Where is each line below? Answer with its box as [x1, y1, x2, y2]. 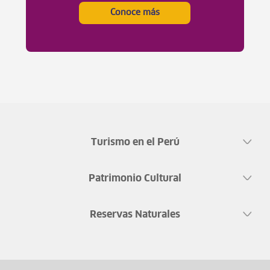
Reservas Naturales [90, 210, 180, 219]
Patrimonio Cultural [89, 174, 181, 183]
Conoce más [110, 8, 160, 17]
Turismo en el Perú [90, 137, 180, 147]
